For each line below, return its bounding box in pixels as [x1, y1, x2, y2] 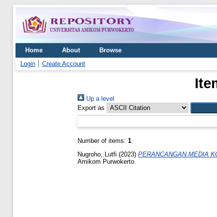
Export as [77, 104, 105, 111]
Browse [99, 46, 122, 54]
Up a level [84, 95, 114, 102]
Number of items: [77, 137, 128, 144]
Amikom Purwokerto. [77, 157, 136, 165]
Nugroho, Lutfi [77, 150, 117, 158]
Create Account [42, 60, 85, 67]
